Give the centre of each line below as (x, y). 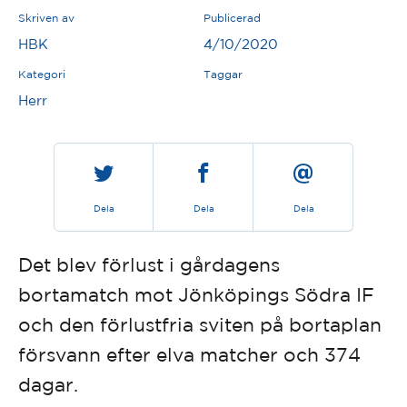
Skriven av (46, 17)
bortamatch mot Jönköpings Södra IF (196, 294)
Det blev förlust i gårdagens (149, 264)
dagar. (48, 384)
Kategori (42, 74)
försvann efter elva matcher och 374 (189, 354)
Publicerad (232, 17)
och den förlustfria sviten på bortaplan (200, 324)
